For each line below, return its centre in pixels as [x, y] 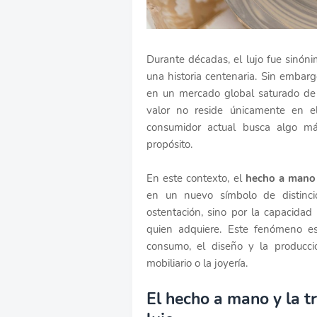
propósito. [169, 144]
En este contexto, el [196, 178]
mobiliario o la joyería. [197, 263]
